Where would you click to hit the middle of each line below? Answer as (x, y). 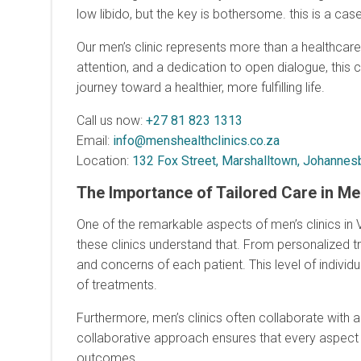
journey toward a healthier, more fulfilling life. (201, 87)
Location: (104, 160)
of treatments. (117, 284)
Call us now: (111, 120)
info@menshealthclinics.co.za (196, 140)
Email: (95, 140)
